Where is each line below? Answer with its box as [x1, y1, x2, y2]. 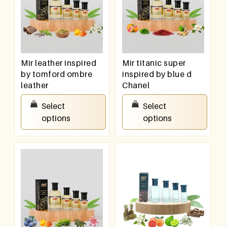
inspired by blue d [122, 69, 192, 80]
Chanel [122, 80, 150, 91]
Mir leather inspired [21, 58, 97, 68]
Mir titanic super [122, 58, 186, 68]
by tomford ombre [21, 69, 93, 80]
